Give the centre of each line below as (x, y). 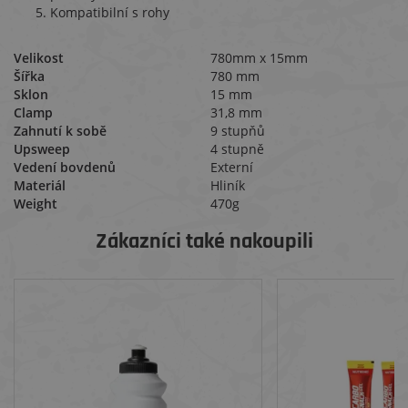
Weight (36, 204)
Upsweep (42, 149)
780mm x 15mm (259, 58)
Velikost (39, 58)
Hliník (228, 185)
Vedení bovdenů (65, 167)
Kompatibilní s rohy (110, 12)
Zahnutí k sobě (60, 131)
